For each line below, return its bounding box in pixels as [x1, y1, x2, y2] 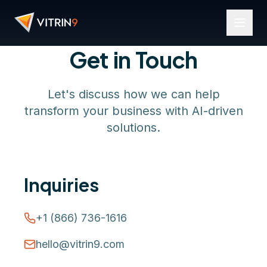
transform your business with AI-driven [24, 104, 243, 118]
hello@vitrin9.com [36, 238, 125, 250]
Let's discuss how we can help [47, 87, 220, 101]
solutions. [107, 120, 160, 135]
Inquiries [24, 173, 99, 196]
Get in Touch [69, 46, 198, 73]
